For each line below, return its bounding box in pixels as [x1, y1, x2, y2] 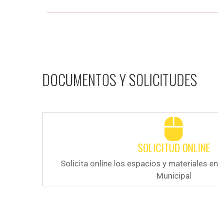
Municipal [156, 170, 192, 181]
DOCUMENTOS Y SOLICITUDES [42, 68, 197, 91]
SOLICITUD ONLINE [137, 139, 210, 155]
